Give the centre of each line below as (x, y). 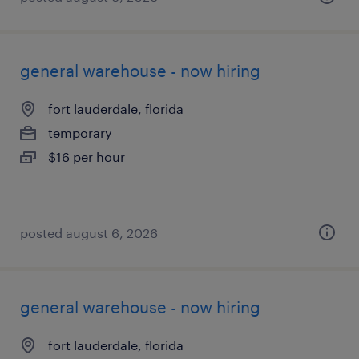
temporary (80, 133)
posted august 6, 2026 (89, 233)
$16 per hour (87, 157)
